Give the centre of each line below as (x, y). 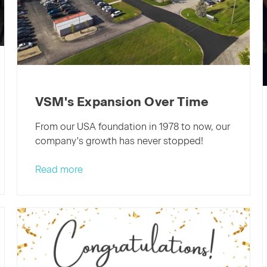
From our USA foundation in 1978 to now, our (132, 127)
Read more (59, 170)
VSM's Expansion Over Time (122, 102)
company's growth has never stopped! (119, 141)
